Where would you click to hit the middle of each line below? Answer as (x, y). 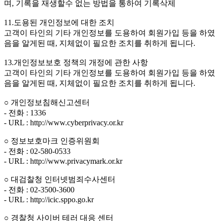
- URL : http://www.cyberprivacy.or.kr (64, 123)
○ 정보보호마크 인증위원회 (52, 141)
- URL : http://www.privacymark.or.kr (63, 161)
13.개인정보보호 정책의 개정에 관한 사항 (76, 63)
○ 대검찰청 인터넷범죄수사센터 (60, 180)
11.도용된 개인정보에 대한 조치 (59, 23)
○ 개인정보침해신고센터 (47, 103)
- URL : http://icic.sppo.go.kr (49, 200)
